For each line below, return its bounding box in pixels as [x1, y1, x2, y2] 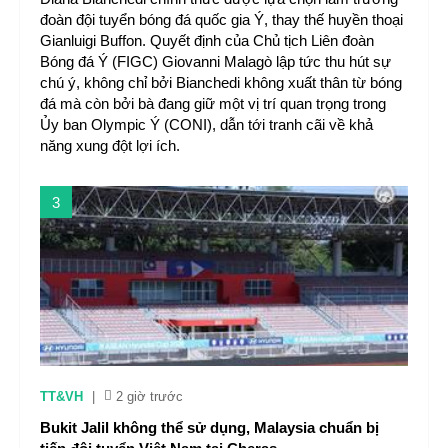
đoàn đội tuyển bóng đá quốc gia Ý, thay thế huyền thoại [40, 11, 403, 28]
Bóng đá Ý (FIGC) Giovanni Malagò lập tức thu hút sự [40, 53, 391, 70]
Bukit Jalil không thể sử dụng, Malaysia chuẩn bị [40, 419, 379, 436]
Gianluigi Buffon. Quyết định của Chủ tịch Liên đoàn [40, 32, 374, 49]
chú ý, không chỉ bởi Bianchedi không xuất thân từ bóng [40, 74, 402, 91]
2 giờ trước [116, 389, 183, 404]
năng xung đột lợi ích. [40, 137, 180, 154]
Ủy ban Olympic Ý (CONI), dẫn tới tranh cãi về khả [40, 116, 373, 133]
